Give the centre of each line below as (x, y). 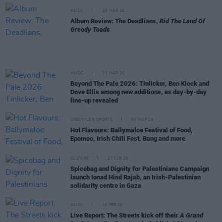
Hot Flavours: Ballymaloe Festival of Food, (132, 130)
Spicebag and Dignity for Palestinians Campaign (140, 168)
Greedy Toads (90, 29)
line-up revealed (94, 100)
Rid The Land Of (182, 21)
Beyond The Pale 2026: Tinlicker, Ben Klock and (140, 83)
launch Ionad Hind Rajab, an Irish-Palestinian (136, 177)
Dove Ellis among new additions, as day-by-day (139, 92)
